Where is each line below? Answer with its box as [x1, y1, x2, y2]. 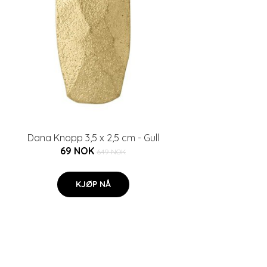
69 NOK [60, 145, 97, 157]
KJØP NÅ [75, 179, 111, 190]
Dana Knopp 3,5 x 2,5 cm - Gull [27, 132, 159, 144]
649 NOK [97, 147, 126, 156]
